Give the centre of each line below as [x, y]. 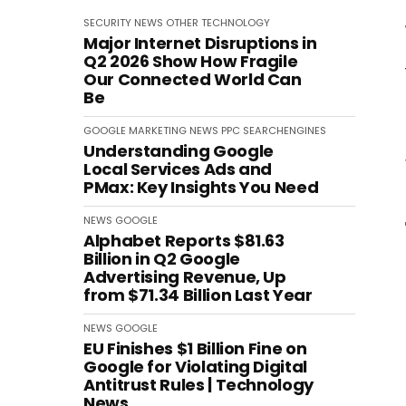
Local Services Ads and [178, 169]
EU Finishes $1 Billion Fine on [195, 348]
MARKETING [158, 130]
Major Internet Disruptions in [200, 43]
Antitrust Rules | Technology [198, 385]
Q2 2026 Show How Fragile [191, 61]
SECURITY [107, 23]
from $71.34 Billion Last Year [198, 295]
